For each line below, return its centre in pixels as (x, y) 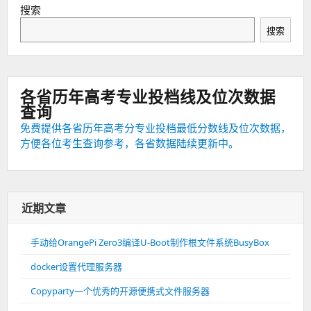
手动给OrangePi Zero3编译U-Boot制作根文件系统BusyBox (150, 243)
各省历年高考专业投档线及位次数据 (148, 97)
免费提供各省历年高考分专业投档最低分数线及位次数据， (155, 128)
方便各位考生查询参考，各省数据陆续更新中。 (129, 143)
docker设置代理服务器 (76, 267)
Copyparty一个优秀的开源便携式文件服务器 (120, 291)
